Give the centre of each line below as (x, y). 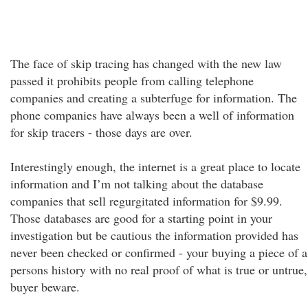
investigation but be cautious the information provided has (154, 235)
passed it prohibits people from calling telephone (132, 80)
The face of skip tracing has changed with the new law (146, 63)
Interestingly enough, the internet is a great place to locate (155, 166)
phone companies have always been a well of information (152, 115)
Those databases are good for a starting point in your (141, 218)
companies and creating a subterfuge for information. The (154, 98)
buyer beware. (45, 287)
